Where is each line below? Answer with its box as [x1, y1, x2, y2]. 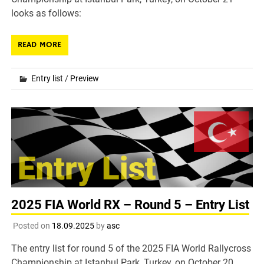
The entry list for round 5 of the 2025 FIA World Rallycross [11, 243, 252, 255]
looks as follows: [11, 7, 82, 19]
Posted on [12, 221, 52, 231]
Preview [70, 73, 100, 83]
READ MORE [18, 39, 62, 50]
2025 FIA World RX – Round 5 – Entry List [11, 197, 250, 213]
